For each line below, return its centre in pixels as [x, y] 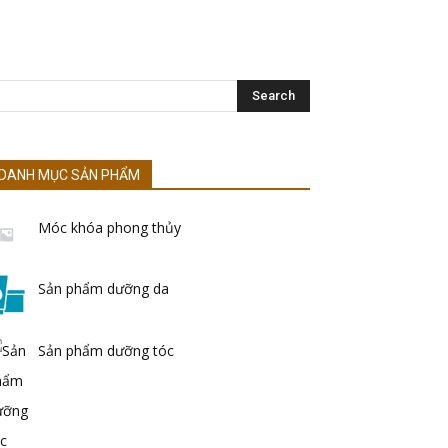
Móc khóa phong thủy [109, 227]
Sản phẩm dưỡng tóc [106, 351]
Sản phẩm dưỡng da [103, 289]
